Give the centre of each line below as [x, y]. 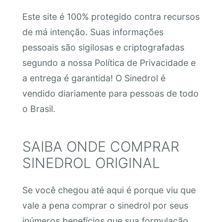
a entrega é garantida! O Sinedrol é [94, 78]
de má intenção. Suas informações [93, 32]
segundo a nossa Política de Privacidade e [109, 63]
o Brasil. [39, 109]
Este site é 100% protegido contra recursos [111, 17]
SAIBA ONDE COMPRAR [101, 147]
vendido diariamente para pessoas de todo [110, 94]
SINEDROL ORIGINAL [91, 163]
